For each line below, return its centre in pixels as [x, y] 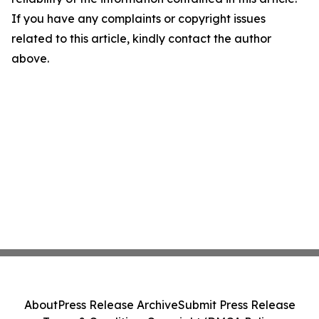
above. [30, 58]
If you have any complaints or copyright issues [138, 19]
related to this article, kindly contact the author [141, 38]
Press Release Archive [117, 305]
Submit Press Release [236, 305]
